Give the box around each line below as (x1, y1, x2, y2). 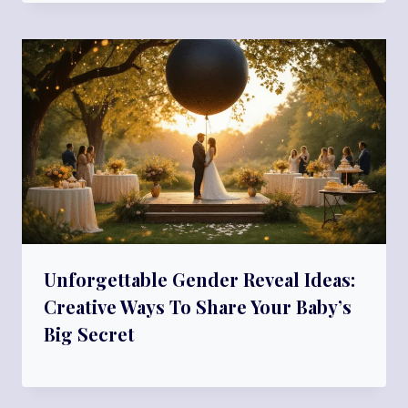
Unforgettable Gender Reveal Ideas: (44, 266, 355, 291)
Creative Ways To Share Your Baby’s (44, 293, 352, 319)
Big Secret (44, 321, 135, 346)
